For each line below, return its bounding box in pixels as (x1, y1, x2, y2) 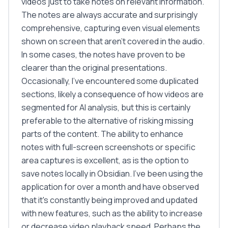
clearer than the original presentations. (21, 62, 167, 73)
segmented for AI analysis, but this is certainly (21, 102, 190, 113)
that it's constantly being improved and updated (21, 194, 197, 206)
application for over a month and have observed (21, 181, 199, 192)
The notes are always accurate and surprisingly (21, 9, 197, 20)
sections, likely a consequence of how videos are (21, 89, 204, 100)
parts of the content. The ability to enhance (21, 128, 183, 139)
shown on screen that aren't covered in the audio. (21, 36, 205, 47)
